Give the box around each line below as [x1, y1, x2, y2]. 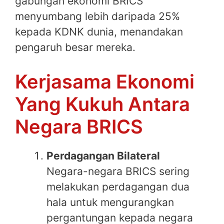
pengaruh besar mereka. [15, 40, 135, 53]
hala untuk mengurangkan [46, 196, 174, 209]
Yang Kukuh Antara [15, 92, 190, 116]
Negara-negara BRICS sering [46, 165, 189, 178]
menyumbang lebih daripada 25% [15, 9, 180, 22]
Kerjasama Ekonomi [15, 70, 194, 93]
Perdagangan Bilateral [46, 149, 160, 162]
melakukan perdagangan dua [46, 180, 189, 193]
